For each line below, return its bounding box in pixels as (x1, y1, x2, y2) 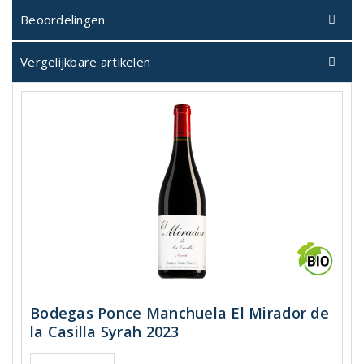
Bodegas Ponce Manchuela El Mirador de (30, 302, 329, 323)
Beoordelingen (20, 11, 106, 28)
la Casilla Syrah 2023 (30, 321, 180, 341)
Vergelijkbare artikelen (20, 54, 151, 70)
